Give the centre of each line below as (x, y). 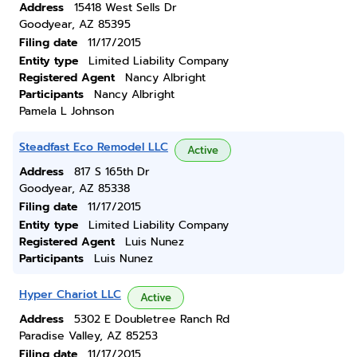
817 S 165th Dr (112, 172)
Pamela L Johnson (67, 111)
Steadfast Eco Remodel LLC (94, 147)
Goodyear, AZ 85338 (75, 188)
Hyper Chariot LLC (70, 294)
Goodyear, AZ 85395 (75, 24)
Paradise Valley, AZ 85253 (88, 336)
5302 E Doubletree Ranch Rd (152, 319)
